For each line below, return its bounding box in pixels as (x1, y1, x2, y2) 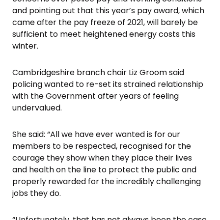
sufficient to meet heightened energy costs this (12, 28, 195, 40)
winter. (12, 40, 38, 52)
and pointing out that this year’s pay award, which (12, 4, 204, 16)
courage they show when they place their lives (12, 152, 192, 164)
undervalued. (12, 102, 62, 113)
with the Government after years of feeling (12, 90, 179, 102)
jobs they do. (12, 187, 61, 199)
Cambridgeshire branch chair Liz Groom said (12, 66, 184, 78)
